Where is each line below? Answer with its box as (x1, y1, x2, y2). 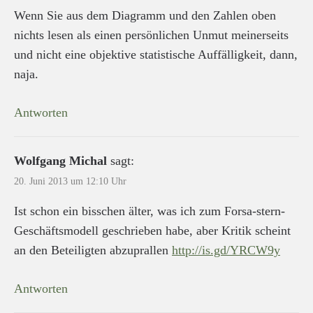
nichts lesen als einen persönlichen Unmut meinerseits (14, 27, 289, 42)
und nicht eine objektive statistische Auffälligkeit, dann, (14, 47, 298, 61)
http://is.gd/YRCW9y (172, 242, 280, 257)
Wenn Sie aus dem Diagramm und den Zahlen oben (14, 8, 276, 22)
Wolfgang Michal (14, 153, 107, 168)
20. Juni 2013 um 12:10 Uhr (14, 175, 126, 187)
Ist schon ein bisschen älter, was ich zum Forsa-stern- (14, 203, 285, 218)
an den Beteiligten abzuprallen (14, 242, 172, 257)
